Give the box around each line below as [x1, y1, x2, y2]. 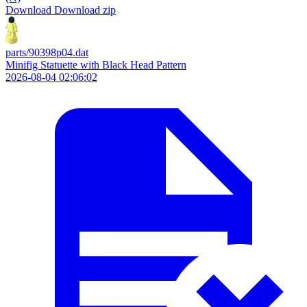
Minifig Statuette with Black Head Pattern [5, 59, 186, 71]
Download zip [54, 4, 116, 16]
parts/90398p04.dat [5, 47, 88, 58]
